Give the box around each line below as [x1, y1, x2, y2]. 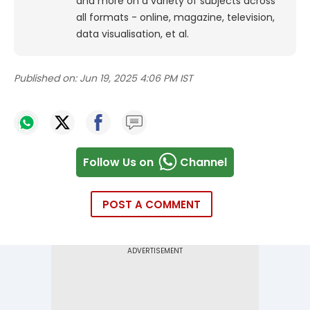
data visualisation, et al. [76, 27, 189, 42]
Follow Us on [83, 154, 154, 170]
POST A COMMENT [102, 197, 201, 212]
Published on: [14, 71, 77, 86]
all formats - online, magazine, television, [76, 10, 275, 25]
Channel [180, 154, 227, 170]
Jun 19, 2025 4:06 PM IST [80, 71, 193, 86]
